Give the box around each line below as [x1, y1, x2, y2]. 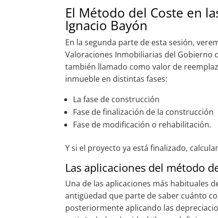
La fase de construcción [73, 94, 160, 105]
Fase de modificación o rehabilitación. [73, 119, 212, 130]
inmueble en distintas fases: [65, 73, 168, 85]
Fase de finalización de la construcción [73, 107, 214, 118]
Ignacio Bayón [65, 17, 148, 35]
